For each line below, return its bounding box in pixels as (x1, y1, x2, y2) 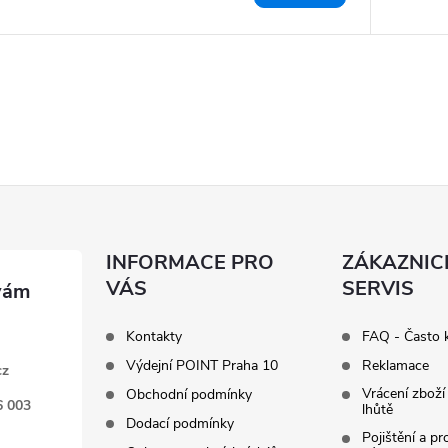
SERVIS (341, 274, 414, 302)
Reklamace (361, 355, 429, 375)
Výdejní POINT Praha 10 (126, 355, 279, 375)
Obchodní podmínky (126, 384, 253, 404)
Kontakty (126, 326, 183, 346)
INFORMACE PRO (106, 248, 275, 276)
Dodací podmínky (126, 413, 235, 433)
